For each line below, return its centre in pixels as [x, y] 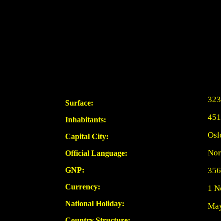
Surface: [79, 103]
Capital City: [87, 136]
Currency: [82, 187]
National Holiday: [94, 203]
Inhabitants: [85, 120]
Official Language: [96, 153]
